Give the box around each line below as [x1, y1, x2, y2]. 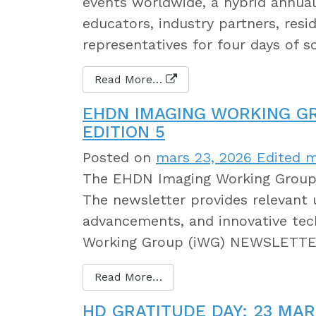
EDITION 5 [83, 121, 165, 142]
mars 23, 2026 [156, 148, 252, 166]
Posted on [83, 148, 156, 166]
